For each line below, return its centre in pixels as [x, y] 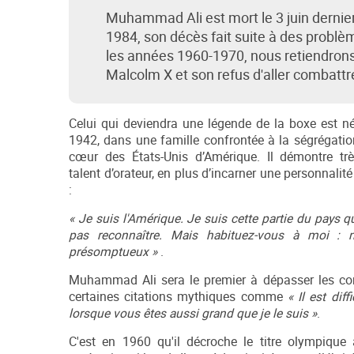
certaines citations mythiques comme [178, 297]
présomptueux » [113, 252]
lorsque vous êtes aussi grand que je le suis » [193, 314]
